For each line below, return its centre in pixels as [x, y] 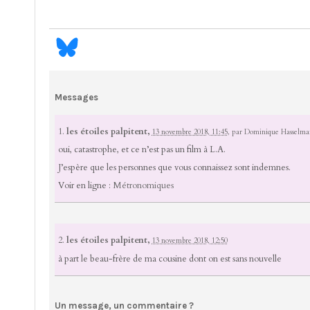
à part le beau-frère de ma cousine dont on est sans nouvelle [170, 258]
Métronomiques [143, 185]
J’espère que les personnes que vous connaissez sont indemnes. [174, 167]
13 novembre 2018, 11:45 [190, 132]
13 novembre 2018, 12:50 [190, 241]
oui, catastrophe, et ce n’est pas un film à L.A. [142, 150]
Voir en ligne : [85, 185]
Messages [76, 98]
